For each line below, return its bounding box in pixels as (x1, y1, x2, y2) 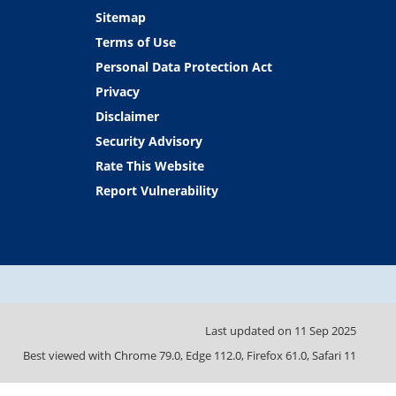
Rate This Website (95, 156, 204, 174)
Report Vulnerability (95, 181, 218, 199)
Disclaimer (95, 107, 159, 125)
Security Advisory (95, 132, 202, 149)
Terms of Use (95, 33, 176, 50)
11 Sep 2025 (294, 322, 356, 339)
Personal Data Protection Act (95, 57, 272, 75)
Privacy (95, 82, 140, 100)
